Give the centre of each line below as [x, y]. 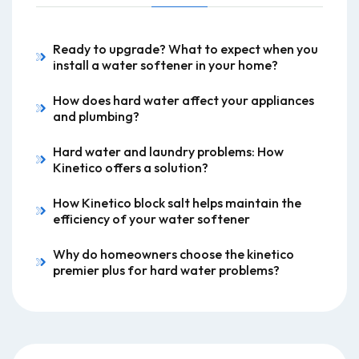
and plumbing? [96, 116]
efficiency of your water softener [151, 219]
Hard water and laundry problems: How [168, 151]
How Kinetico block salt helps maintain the [177, 203]
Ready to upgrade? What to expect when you [186, 49]
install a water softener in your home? [165, 65]
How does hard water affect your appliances [184, 100]
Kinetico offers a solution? [131, 167]
